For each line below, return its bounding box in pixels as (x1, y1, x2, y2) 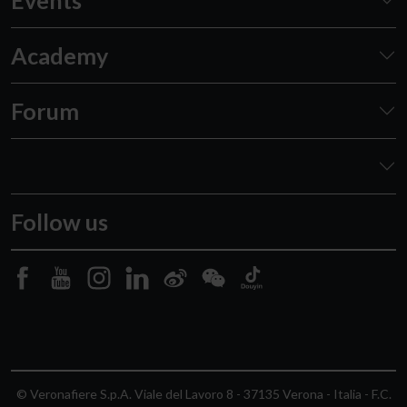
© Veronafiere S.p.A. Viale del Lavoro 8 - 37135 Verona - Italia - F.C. (15, 385, 392, 402)
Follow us (11, 207, 108, 235)
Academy (11, 41, 108, 69)
